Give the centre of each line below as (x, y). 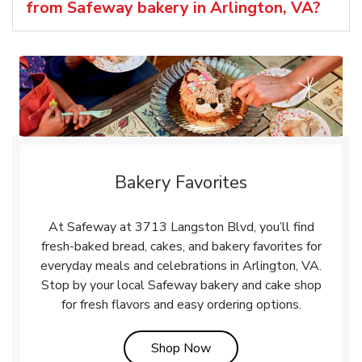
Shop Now (181, 348)
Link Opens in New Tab (276, 347)
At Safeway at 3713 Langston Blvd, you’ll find (181, 227)
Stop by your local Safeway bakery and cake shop (181, 285)
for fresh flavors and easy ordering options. (181, 304)
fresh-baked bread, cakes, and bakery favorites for (181, 246)
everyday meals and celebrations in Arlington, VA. (181, 265)
